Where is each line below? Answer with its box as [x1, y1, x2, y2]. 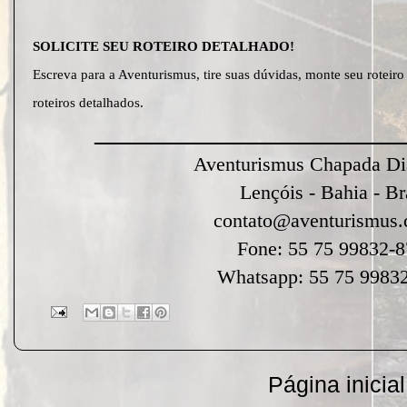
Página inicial [267, 371, 405, 397]
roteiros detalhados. [33, 95, 144, 111]
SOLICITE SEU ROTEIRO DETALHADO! [33, 39, 298, 55]
